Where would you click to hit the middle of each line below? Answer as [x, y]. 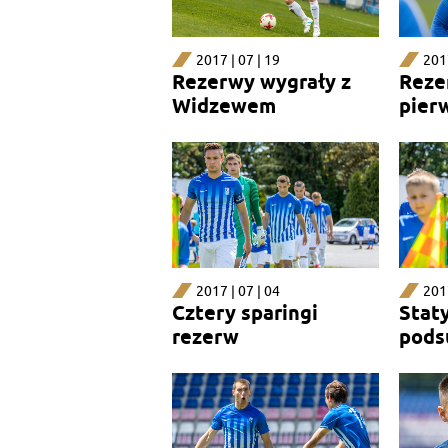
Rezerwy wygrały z [261, 82]
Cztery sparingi [245, 313]
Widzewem [224, 106]
